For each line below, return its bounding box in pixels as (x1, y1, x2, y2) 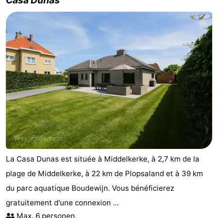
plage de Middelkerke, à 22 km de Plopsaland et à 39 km (6, 169, 203, 179)
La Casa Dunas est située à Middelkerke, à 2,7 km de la (6, 154, 200, 164)
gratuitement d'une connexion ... (6, 198, 119, 208)
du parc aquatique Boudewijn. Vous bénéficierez (6, 183, 174, 193)
